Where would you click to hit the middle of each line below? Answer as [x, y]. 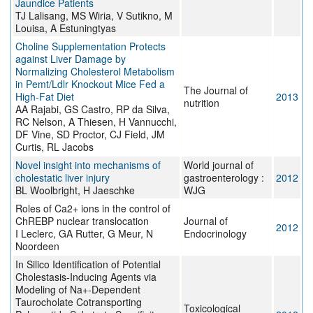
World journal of [219, 165]
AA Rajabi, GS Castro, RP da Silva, [93, 109]
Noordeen [37, 246]
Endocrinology [215, 234]
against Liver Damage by [71, 59]
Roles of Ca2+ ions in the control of [93, 209]
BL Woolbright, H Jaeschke [75, 190]
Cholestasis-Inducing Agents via [86, 277]
